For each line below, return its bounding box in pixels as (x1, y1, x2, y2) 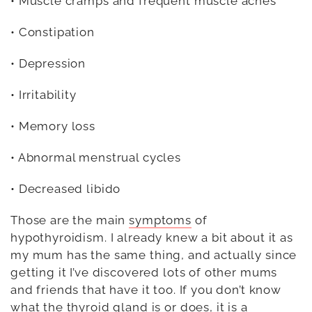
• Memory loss (10, 118, 96, 133)
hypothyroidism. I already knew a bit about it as (10, 230, 293, 244)
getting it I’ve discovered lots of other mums (10, 265, 278, 279)
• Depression (10, 56, 86, 70)
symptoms (129, 212, 192, 227)
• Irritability (10, 87, 77, 102)
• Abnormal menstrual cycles (10, 150, 181, 164)
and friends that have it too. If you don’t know (10, 282, 281, 297)
